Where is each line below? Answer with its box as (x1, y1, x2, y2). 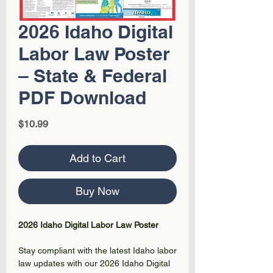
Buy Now (76, 185, 119, 197)
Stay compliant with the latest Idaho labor (18, 246, 177, 255)
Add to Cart (69, 152, 126, 165)
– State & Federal (18, 65, 167, 87)
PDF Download (18, 87, 146, 108)
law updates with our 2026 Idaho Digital (18, 258, 170, 268)
